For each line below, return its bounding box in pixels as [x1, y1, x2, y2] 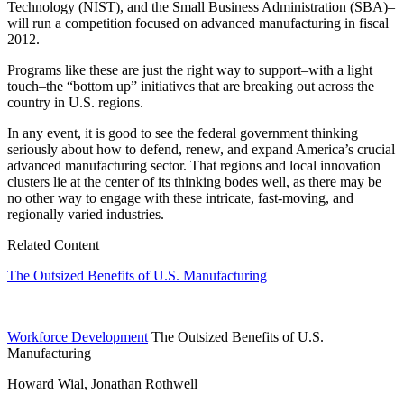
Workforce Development [7, 328, 148, 344]
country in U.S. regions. [7, 94, 143, 110]
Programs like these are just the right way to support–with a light [7, 61, 372, 78]
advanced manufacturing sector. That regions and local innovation [7, 157, 381, 173]
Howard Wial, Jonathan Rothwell [7, 375, 197, 391]
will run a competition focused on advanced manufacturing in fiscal [7, 14, 389, 31]
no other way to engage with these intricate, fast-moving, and [7, 189, 353, 206]
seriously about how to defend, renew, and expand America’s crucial [7, 141, 395, 157]
